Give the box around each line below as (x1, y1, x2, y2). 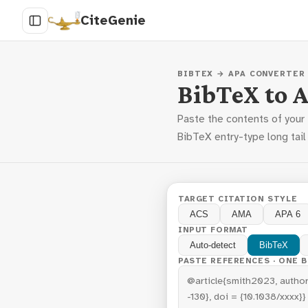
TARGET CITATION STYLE (178, 194, 298, 203)
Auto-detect (190, 240, 236, 250)
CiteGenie (80, 12, 146, 29)
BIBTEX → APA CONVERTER (177, 69, 305, 78)
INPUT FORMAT (178, 225, 248, 234)
